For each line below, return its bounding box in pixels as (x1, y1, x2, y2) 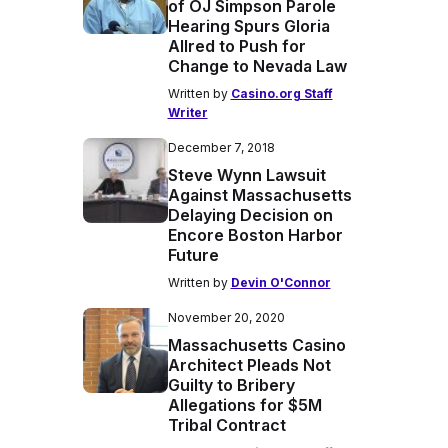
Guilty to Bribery (167, 375, 295, 395)
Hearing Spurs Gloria (167, 16, 330, 36)
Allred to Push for (167, 36, 306, 56)
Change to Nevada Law (167, 56, 347, 76)
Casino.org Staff (230, 86, 333, 101)
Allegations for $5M (167, 395, 322, 415)
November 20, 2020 (167, 310, 285, 325)
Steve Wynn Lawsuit (167, 165, 326, 185)
